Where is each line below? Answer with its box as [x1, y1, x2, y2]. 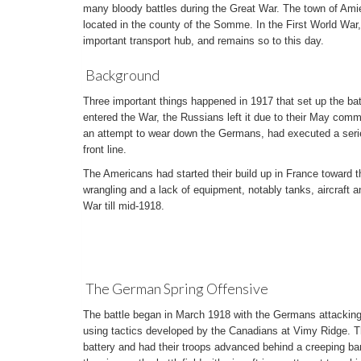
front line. [83, 143, 127, 156]
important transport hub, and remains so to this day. [83, 35, 324, 47]
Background [85, 66, 160, 84]
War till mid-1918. [83, 200, 164, 212]
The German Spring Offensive [85, 280, 268, 297]
